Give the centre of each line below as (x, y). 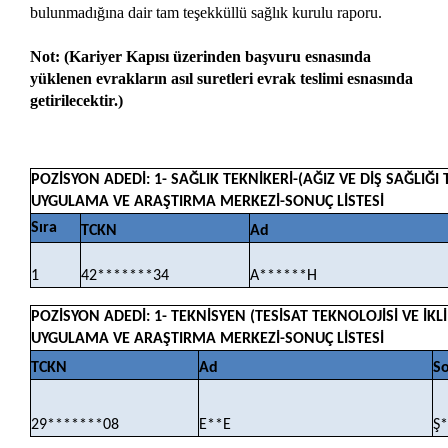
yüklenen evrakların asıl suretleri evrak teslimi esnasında (221, 78)
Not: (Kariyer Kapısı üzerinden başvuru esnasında (200, 56)
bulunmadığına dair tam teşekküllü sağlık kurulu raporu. (206, 12)
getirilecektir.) (76, 100)
